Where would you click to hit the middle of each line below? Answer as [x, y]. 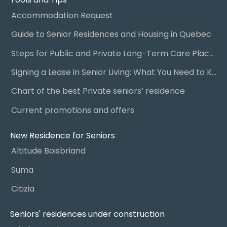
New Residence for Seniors [63, 135]
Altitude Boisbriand [48, 151]
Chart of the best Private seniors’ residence [98, 91]
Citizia [23, 188]
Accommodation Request [62, 15]
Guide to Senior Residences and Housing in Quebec [111, 34]
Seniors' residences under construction [87, 214]
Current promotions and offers [72, 110]
